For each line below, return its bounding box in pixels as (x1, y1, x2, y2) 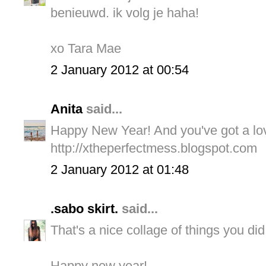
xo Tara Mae (50, 41, 121, 56)
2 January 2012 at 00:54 (50, 62, 189, 78)
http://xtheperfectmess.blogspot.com (50, 141, 257, 156)
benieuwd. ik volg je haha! (50, 5, 199, 21)
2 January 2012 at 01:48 (50, 162, 189, 178)
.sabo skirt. (50, 201, 118, 217)
